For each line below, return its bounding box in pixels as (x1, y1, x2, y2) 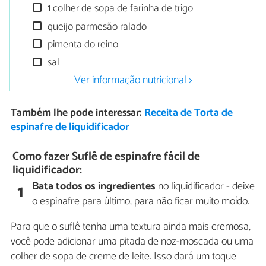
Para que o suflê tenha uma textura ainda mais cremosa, (11, 218, 251, 236)
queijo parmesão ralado (45, 18, 147, 36)
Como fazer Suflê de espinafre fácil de (12, 147, 201, 166)
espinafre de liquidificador (10, 118, 129, 136)
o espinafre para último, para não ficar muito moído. (32, 192, 250, 211)
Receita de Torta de (144, 104, 233, 122)
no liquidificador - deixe (156, 178, 255, 196)
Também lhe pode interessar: (10, 104, 144, 122)
